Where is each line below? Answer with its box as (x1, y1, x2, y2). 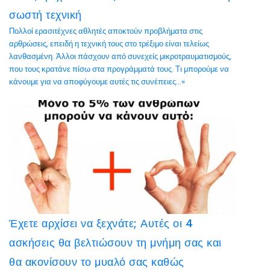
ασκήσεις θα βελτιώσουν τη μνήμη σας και (9, 235, 222, 250)
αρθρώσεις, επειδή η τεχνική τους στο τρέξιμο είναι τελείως (9, 38, 209, 49)
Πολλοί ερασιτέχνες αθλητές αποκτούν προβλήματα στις (9, 25, 202, 37)
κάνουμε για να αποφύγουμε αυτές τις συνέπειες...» (9, 76, 185, 87)
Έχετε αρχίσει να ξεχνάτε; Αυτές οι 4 (9, 216, 193, 231)
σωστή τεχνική (9, 7, 82, 22)
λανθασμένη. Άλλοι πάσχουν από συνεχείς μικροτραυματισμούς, (9, 51, 231, 62)
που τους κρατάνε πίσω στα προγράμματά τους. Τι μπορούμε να (9, 63, 229, 75)
